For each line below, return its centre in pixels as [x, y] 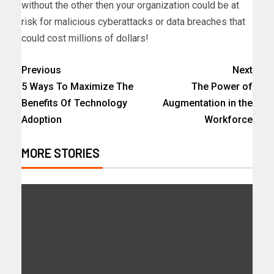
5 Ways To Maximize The [77, 86]
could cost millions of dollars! [85, 38]
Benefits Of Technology [74, 103]
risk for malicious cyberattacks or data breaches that [133, 21]
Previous [41, 70]
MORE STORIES [61, 153]
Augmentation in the [208, 103]
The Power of [222, 86]
